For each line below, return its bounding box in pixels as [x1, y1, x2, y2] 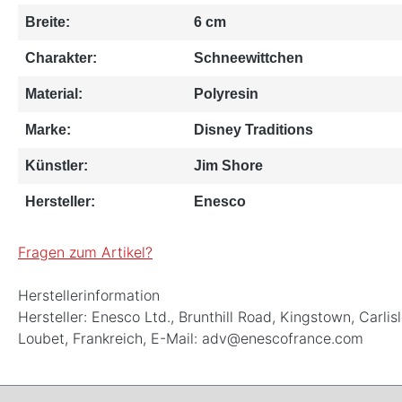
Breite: [25, 13, 70, 30]
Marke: [25, 121, 71, 137]
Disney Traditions [194, 121, 313, 137]
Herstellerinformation [18, 285, 160, 304]
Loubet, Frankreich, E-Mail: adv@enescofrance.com [18, 328, 363, 347]
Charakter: [25, 49, 97, 66]
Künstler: [25, 157, 88, 173]
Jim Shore [194, 157, 263, 173]
